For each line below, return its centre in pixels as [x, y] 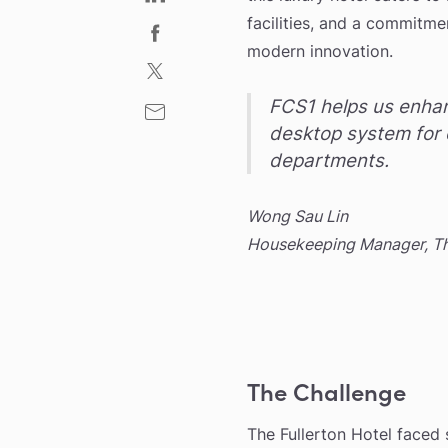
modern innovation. [320, 50]
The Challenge [326, 391]
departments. [329, 160]
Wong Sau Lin [297, 215]
